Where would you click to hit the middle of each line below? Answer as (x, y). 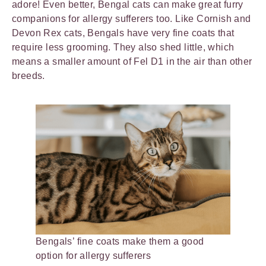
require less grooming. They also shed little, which (123, 47)
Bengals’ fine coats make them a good (120, 241)
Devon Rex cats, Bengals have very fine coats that (123, 33)
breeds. (30, 76)
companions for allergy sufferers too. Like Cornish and (132, 19)
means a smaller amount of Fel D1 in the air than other (132, 62)
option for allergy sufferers (94, 255)
